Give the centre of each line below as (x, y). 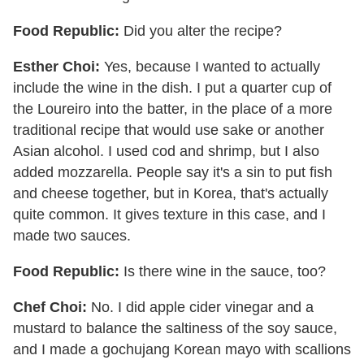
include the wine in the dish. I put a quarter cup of (172, 87)
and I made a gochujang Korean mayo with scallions (182, 349)
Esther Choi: (56, 66)
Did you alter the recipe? (201, 30)
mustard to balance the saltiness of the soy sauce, (175, 328)
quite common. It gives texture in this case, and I (169, 214)
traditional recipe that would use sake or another (169, 130)
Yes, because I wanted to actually (210, 66)
